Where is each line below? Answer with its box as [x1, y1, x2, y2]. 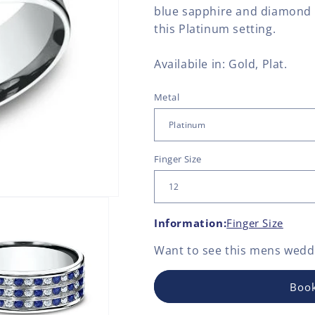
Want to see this [154, 243, 250, 259]
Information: [154, 216, 227, 231]
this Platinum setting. [154, 21, 276, 37]
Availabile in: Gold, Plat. [154, 56, 288, 72]
